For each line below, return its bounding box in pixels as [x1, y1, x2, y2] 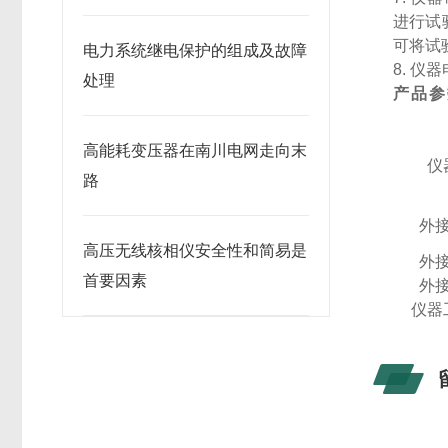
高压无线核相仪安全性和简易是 [83, 242, 307, 259]
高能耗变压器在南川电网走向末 [83, 142, 307, 159]
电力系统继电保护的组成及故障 [83, 42, 307, 59]
